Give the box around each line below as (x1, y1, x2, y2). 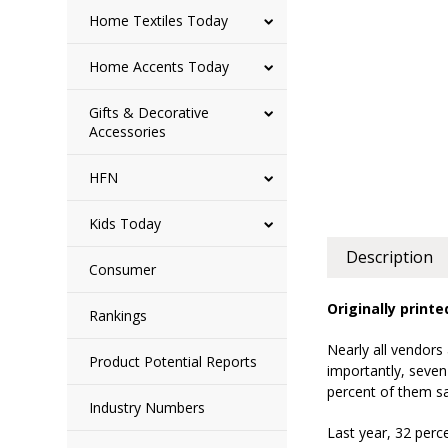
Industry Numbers (89, 398, 206, 417)
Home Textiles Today (89, 11, 229, 30)
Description (346, 246, 434, 268)
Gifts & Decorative (89, 103, 210, 122)
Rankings (89, 306, 148, 325)
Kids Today (89, 214, 162, 233)
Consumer (89, 260, 157, 279)
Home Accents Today (89, 57, 230, 76)
